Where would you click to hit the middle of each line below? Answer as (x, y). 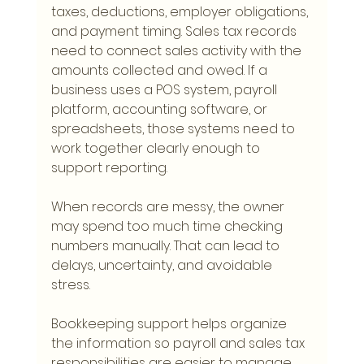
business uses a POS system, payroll (165, 90)
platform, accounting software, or (160, 110)
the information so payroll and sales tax (179, 344)
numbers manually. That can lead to (167, 246)
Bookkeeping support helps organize (170, 324)
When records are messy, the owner (169, 207)
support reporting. (109, 168)
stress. (70, 285)
